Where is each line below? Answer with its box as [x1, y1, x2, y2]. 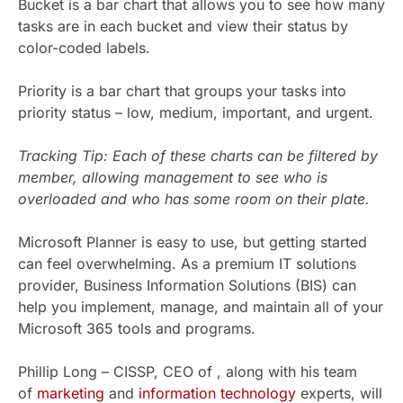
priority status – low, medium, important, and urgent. [18, 103, 373, 121]
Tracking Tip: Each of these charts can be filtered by [18, 146, 378, 165]
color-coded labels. [18, 38, 150, 57]
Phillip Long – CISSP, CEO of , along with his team [18, 362, 357, 381]
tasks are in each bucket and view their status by [18, 16, 348, 35]
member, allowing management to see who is [18, 167, 327, 186]
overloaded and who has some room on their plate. [18, 189, 370, 208]
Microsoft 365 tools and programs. [18, 318, 255, 337]
